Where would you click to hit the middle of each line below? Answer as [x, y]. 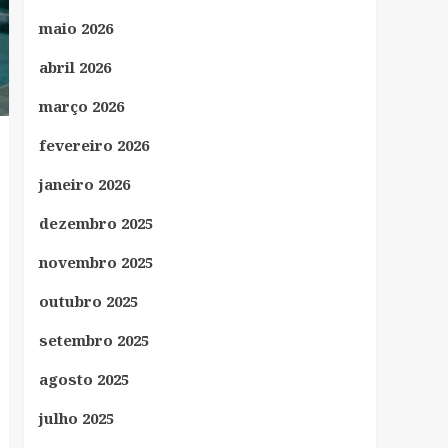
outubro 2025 [88, 300]
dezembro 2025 [95, 222]
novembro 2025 [95, 261]
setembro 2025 [93, 339]
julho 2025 [76, 417]
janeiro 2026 [84, 183]
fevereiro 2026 [93, 144]
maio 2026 [75, 27]
